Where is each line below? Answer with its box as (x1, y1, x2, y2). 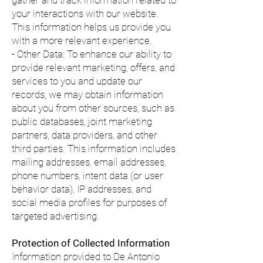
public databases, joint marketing (12, 116, 152, 127)
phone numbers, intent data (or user (12, 170, 163, 181)
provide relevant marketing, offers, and (12, 62, 175, 73)
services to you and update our (12, 75, 142, 87)
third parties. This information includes (12, 143, 176, 154)
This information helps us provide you (12, 21, 171, 33)
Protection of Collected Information (12, 237, 170, 249)
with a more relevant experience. (12, 35, 152, 46)
